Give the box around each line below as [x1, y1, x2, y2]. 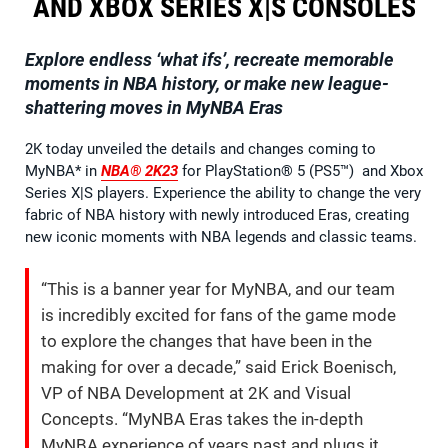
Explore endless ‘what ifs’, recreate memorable [25, 48, 394, 70]
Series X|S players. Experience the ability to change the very [25, 183, 421, 202]
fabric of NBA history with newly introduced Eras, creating [25, 205, 409, 224]
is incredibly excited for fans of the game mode [41, 304, 396, 325]
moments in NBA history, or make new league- [25, 72, 389, 94]
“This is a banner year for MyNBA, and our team [41, 278, 395, 299]
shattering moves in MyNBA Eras [25, 96, 283, 118]
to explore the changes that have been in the [41, 330, 372, 351]
